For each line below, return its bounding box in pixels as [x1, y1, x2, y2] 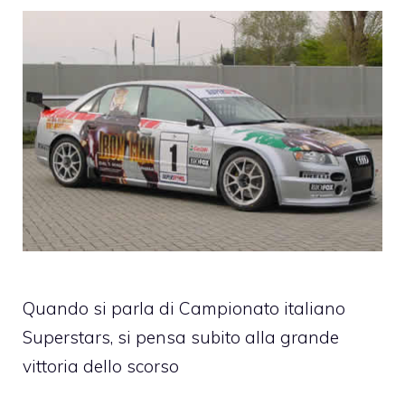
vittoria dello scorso [23, 354, 179, 377]
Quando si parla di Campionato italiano [23, 297, 345, 319]
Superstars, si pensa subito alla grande [23, 325, 339, 348]
